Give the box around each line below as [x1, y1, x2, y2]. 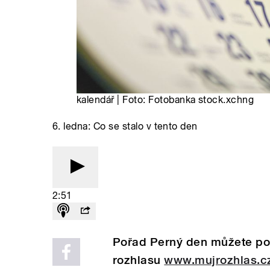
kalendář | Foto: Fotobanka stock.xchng [77, 93, 254, 105]
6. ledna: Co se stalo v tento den [52, 120, 198, 132]
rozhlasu [113, 253, 165, 267]
